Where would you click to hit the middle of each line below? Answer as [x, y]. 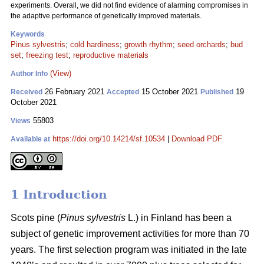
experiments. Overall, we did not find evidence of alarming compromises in [129, 5]
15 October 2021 [170, 92]
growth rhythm [148, 44]
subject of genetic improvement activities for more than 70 [130, 234]
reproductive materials [111, 55]
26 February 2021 [75, 92]
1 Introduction [59, 195]
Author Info [29, 74]
